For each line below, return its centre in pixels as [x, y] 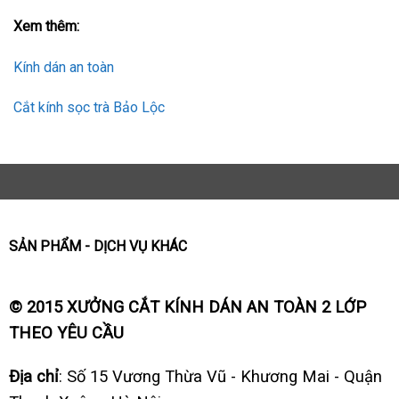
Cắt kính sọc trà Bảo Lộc [89, 108]
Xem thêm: [46, 26]
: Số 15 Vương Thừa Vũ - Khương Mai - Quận [220, 377]
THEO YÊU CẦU [66, 332]
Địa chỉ [33, 377]
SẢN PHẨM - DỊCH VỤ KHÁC [98, 247]
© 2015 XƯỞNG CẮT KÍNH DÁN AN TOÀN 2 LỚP [187, 306]
